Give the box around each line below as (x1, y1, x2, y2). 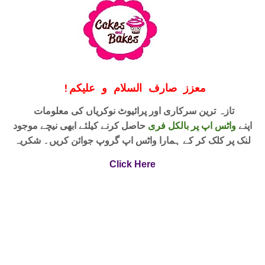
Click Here (109, 159, 156, 169)
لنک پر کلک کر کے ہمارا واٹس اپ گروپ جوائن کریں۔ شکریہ (14, 134, 251, 147)
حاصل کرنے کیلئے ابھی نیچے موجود (13, 119, 148, 132)
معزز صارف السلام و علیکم (69, 83, 206, 95)
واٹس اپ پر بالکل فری (148, 119, 236, 132)
